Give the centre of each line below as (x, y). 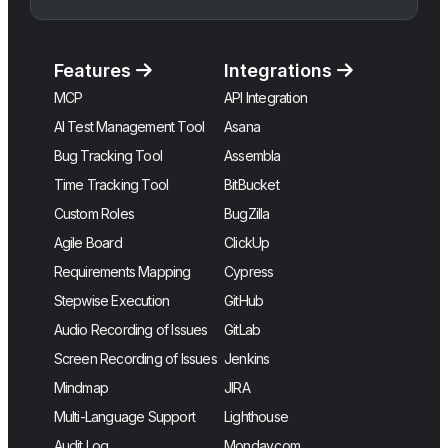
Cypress (249, 271)
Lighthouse (256, 416)
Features (94, 70)
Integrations (280, 70)
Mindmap (80, 387)
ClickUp (247, 242)
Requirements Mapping (122, 271)
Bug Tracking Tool (107, 155)
